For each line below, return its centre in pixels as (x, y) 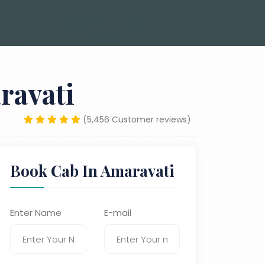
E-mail (117, 213)
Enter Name (36, 213)
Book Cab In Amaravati (92, 171)
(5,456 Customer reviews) (137, 119)
